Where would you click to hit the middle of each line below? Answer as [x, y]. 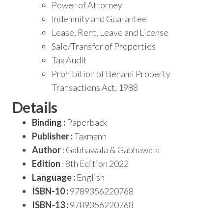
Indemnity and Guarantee [99, 18]
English [90, 177]
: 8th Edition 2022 [95, 163]
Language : [54, 177]
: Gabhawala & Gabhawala [110, 150]
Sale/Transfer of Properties [104, 46]
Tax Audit [69, 60]
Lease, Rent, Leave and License [110, 32]
